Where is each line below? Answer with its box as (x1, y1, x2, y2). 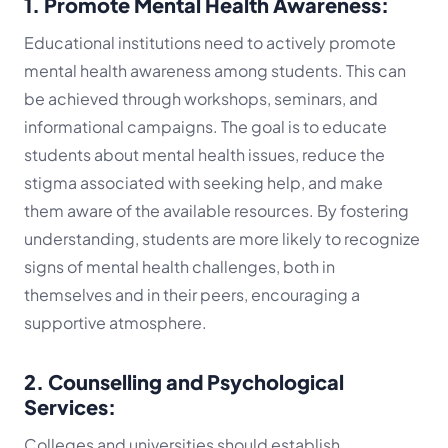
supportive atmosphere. (24, 312, 207, 334)
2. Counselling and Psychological (24, 369, 344, 395)
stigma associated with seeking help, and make (24, 172, 383, 194)
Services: (24, 394, 116, 420)
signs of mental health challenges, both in (24, 256, 335, 278)
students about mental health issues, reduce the (24, 144, 385, 166)
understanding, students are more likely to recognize (24, 228, 420, 250)
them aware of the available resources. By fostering (24, 200, 409, 222)
